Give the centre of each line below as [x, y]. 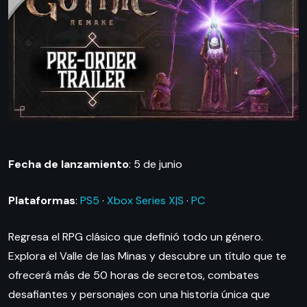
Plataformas [42, 201]
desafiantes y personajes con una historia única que [139, 295]
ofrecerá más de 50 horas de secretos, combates [134, 275]
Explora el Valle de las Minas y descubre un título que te [147, 256]
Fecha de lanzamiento [69, 164]
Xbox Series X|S [145, 201]
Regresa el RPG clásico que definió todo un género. [136, 237]
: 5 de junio [156, 164]
